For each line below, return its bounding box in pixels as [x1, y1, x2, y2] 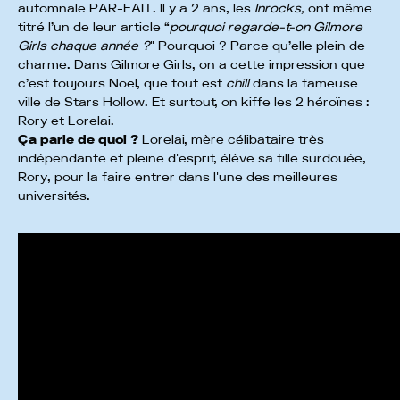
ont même [304, 2, 372, 15]
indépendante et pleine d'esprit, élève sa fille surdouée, [18, 152, 366, 165]
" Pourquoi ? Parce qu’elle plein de [150, 39, 365, 53]
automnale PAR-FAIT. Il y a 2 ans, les [18, 2, 254, 15]
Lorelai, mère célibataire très [142, 133, 324, 146]
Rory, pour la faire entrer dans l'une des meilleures [18, 171, 337, 184]
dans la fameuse [249, 77, 358, 90]
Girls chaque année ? [18, 39, 150, 53]
